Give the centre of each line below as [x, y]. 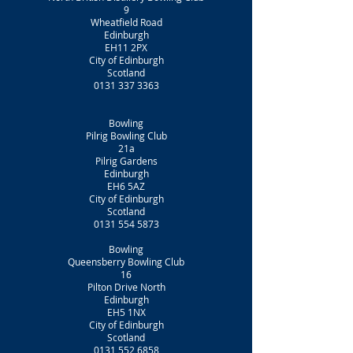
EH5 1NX [126, 312]
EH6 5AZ [126, 186]
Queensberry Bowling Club [126, 262]
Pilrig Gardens [126, 161]
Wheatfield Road [126, 22]
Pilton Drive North [126, 287]
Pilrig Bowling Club [126, 136]
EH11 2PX [126, 47]
